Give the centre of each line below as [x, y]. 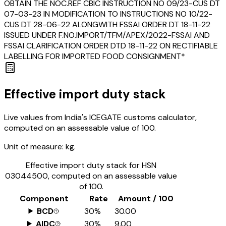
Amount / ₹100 [146, 198]
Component [44, 198]
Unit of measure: [34, 146]
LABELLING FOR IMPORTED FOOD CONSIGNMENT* [95, 56]
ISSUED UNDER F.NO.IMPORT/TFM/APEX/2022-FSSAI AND [107, 35]
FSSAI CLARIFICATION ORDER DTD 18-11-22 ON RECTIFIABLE [111, 45]
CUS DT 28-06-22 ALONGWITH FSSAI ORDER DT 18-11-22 [107, 24]
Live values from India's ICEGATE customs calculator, [100, 117]
